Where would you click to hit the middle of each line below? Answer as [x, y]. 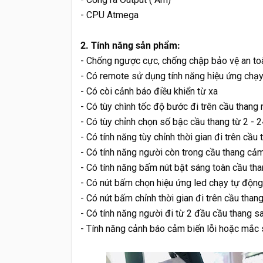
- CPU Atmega [109, 15]
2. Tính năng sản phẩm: [130, 45]
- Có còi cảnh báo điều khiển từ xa [149, 91]
